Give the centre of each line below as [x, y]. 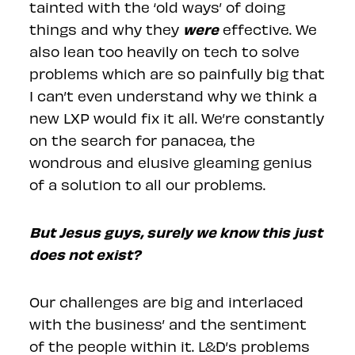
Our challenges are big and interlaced [167, 302]
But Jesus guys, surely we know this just [176, 232]
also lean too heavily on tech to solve [165, 51]
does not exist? [86, 254]
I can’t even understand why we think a [174, 95]
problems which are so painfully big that [177, 73]
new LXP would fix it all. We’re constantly [177, 118]
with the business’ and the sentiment [168, 324]
